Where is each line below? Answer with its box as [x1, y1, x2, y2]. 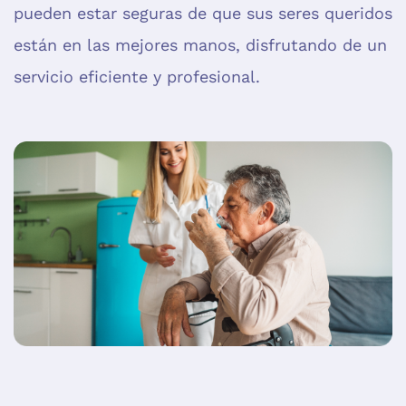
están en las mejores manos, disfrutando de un [14, 35, 387, 55]
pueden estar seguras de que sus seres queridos [14, 4, 392, 24]
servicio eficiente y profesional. [14, 67, 260, 87]
